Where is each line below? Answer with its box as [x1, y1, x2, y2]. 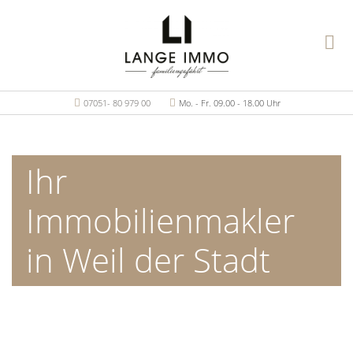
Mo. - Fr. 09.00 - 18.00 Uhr [176, 97, 281, 109]
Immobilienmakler [26, 198, 295, 243]
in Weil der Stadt [26, 237, 270, 282]
